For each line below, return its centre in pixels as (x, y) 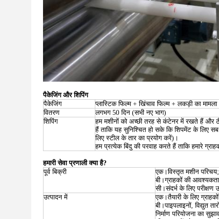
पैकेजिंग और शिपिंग (66, 95)
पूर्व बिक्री (55, 172)
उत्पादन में (55, 197)
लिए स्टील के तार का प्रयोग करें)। (137, 138)
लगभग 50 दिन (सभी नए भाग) (131, 113)
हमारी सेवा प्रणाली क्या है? (75, 163)
